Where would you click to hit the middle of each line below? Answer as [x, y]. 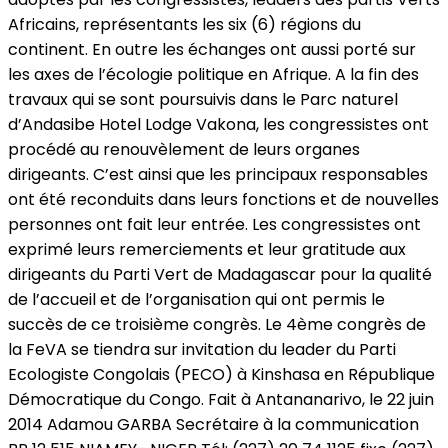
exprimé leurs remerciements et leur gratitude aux [207, 249]
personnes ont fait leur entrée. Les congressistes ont [214, 224]
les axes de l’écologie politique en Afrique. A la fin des [213, 74]
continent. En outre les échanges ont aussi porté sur [212, 49]
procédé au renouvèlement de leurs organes [184, 149]
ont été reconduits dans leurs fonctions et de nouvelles [223, 199]
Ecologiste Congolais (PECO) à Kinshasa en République [221, 374]
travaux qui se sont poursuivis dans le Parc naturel [203, 99]
